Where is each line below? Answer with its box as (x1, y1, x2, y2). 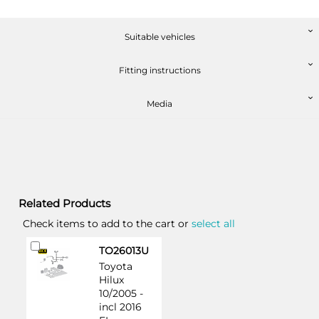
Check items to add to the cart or (22, 217, 192, 230)
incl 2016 (98, 300, 142, 313)
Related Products (19, 197, 110, 210)
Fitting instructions (118, 65, 201, 75)
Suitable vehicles (124, 31, 195, 42)
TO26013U (98, 244, 149, 257)
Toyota (98, 260, 132, 273)
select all (191, 217, 235, 230)
